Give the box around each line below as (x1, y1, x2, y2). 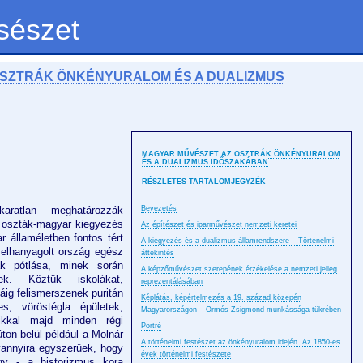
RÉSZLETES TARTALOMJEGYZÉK (142, 177, 266, 186)
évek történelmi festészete (141, 350, 231, 359)
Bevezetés (141, 204, 177, 213)
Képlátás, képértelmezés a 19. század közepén (141, 293, 301, 302)
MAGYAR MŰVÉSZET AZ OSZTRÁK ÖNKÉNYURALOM (142, 150, 340, 159)
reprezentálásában (141, 277, 203, 286)
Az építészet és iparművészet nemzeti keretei (141, 220, 297, 229)
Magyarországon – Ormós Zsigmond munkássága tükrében (141, 305, 341, 314)
